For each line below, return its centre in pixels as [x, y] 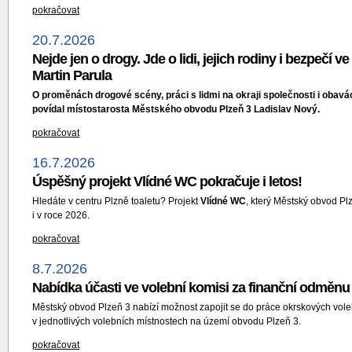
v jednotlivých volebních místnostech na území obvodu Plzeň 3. [167, 321]
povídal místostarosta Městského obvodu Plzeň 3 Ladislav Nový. [176, 109]
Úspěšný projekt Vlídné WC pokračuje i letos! [167, 181]
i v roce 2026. [61, 215]
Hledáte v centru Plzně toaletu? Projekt [117, 201]
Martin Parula [72, 75]
